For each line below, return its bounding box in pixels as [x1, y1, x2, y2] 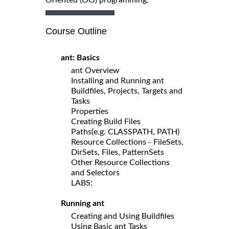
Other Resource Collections [71, 158, 170, 167]
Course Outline [45, 26, 107, 36]
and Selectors [71, 168, 120, 177]
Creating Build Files [71, 117, 141, 126]
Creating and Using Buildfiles [71, 212, 174, 220]
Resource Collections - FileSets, [71, 138, 184, 146]
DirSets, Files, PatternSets [71, 148, 164, 156]
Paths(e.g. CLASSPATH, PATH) [71, 127, 179, 136]
